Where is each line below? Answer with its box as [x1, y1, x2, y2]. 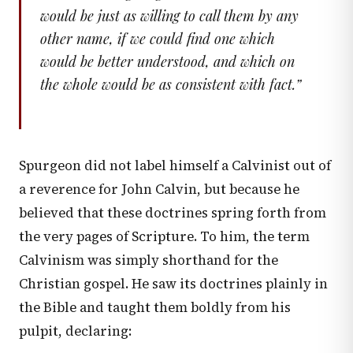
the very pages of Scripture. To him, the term [19, 227, 310, 246]
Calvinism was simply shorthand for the [19, 251, 278, 269]
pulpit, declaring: [19, 321, 132, 340]
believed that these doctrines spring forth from [19, 203, 326, 222]
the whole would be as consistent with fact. [40, 75, 295, 95]
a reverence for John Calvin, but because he [19, 180, 299, 199]
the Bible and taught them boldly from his [19, 298, 291, 317]
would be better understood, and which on [40, 52, 295, 72]
